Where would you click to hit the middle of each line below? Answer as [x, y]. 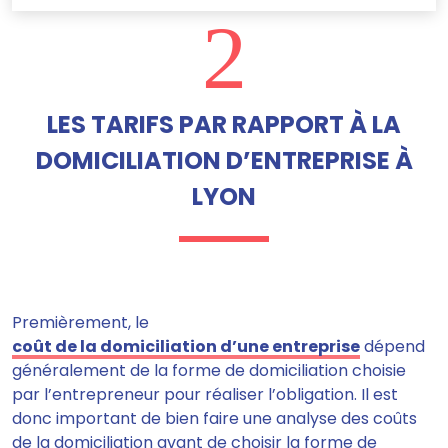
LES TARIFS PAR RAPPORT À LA [224, 125]
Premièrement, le [80, 323]
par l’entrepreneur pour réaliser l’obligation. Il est [205, 395]
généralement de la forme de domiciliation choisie [209, 371]
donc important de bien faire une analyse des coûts [214, 419]
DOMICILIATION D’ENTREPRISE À [224, 161]
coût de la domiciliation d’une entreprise [186, 347]
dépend [392, 347]
